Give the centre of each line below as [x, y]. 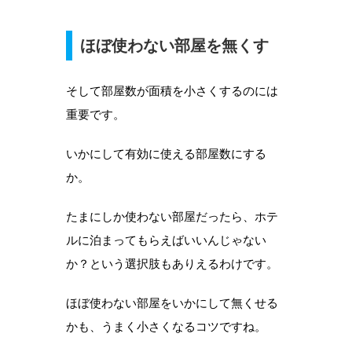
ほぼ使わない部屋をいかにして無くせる [172, 303]
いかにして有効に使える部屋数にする [166, 154]
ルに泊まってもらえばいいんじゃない [166, 240]
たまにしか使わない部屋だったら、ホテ [172, 217]
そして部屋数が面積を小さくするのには [172, 91]
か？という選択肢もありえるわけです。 [172, 264]
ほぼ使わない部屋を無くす [174, 46]
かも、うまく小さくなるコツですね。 [166, 327]
